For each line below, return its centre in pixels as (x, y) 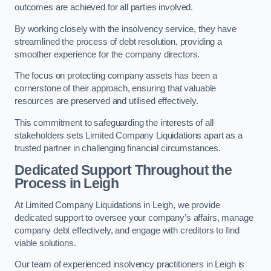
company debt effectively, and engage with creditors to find (127, 230)
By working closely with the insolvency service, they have (126, 29)
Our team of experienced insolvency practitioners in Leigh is (130, 265)
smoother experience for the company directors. (107, 54)
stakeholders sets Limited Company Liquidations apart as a (129, 135)
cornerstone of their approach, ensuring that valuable (116, 89)
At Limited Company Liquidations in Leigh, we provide (117, 205)
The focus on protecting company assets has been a (116, 76)
